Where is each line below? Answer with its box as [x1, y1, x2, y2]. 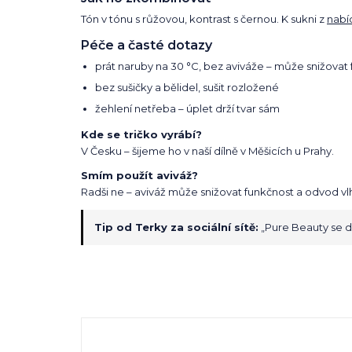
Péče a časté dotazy [81, 38, 212, 53]
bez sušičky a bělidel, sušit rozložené [95, 81, 279, 94]
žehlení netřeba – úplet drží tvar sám [95, 102, 280, 115]
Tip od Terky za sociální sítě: [94, 221, 258, 234]
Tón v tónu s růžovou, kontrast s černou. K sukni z [81, 13, 327, 26]
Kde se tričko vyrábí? [81, 128, 202, 141]
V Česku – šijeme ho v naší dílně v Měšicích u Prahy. [81, 145, 334, 158]
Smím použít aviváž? [81, 169, 198, 182]
